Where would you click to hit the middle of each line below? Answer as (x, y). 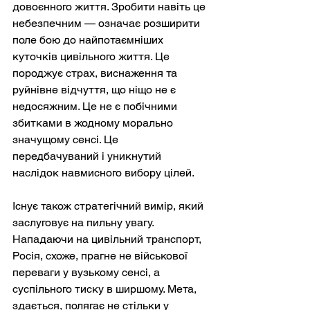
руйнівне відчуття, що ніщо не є (95, 90)
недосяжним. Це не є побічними (96, 107)
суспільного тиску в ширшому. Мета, (106, 289)
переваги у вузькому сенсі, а (88, 273)
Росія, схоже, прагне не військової (101, 256)
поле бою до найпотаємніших (89, 40)
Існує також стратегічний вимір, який (109, 206)
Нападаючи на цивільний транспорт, (108, 239)
